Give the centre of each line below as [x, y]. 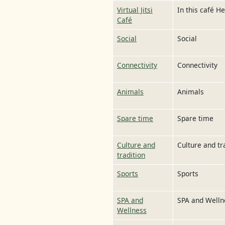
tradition [131, 155]
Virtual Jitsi [135, 10]
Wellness [132, 210]
